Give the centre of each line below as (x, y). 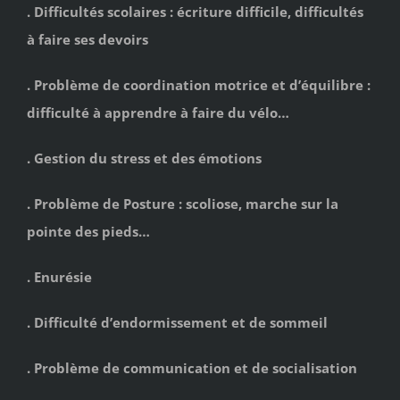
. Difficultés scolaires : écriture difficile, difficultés (195, 11)
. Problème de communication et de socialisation (192, 367)
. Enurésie (59, 276)
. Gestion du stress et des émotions (144, 158)
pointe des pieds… (88, 231)
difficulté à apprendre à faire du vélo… (158, 112)
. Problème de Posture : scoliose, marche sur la (183, 203)
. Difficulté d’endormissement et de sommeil (177, 322)
